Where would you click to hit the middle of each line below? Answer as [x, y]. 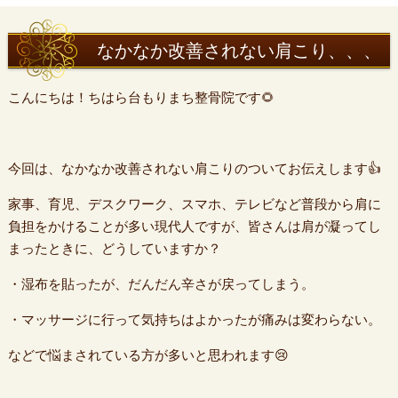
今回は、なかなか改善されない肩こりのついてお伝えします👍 [194, 168]
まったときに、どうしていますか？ [114, 248]
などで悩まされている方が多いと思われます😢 [148, 355]
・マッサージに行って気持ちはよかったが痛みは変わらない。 [194, 319]
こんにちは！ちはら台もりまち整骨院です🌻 [141, 97]
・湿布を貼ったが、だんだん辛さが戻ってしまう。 [161, 284]
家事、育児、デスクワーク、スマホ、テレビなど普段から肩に [194, 204]
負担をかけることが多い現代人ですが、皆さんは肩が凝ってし [194, 226]
